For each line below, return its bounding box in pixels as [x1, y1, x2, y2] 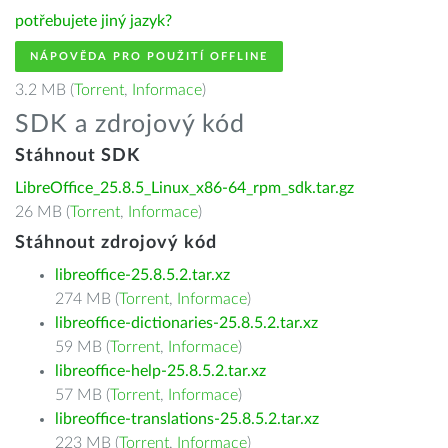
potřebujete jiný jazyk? [15, 13, 172, 29]
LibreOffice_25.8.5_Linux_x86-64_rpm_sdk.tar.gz [15, 180, 354, 196]
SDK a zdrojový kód [15, 112, 245, 137]
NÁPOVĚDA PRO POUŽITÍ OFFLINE [30, 51, 268, 62]
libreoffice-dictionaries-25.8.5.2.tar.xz [55, 315, 318, 331]
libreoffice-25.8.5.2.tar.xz [55, 267, 230, 283]
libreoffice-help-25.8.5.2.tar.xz [55, 363, 266, 379]
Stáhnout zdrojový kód [15, 234, 217, 252]
